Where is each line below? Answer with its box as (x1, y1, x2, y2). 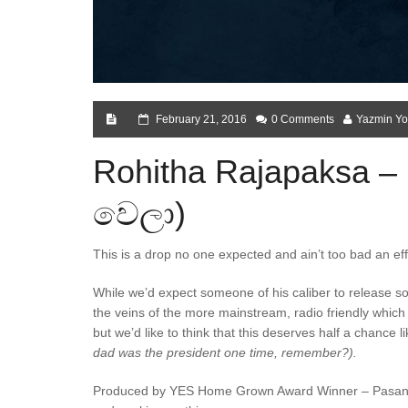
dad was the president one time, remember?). (93, 345, 357, 361)
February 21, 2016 (156, 113, 247, 127)
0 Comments (271, 113, 334, 127)
